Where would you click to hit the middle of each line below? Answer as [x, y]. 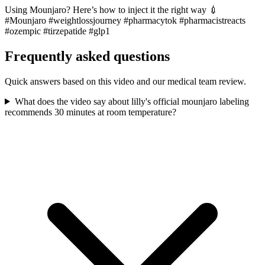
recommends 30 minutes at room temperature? [91, 112]
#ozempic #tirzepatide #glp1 [57, 31]
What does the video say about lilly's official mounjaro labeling [132, 101]
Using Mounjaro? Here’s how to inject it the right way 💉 [112, 10]
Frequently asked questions [87, 56]
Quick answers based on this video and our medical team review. [125, 81]
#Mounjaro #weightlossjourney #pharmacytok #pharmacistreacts [125, 21]
